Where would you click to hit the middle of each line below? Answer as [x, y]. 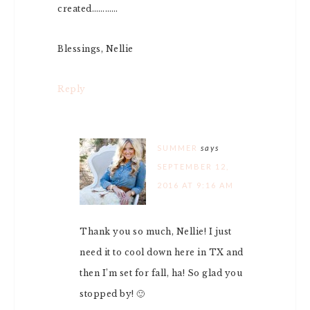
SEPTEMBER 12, [193, 166]
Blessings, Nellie [95, 49]
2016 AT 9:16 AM [195, 185]
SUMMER [177, 148]
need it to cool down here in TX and [162, 252]
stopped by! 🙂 [112, 294]
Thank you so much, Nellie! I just [156, 231]
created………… [88, 9]
